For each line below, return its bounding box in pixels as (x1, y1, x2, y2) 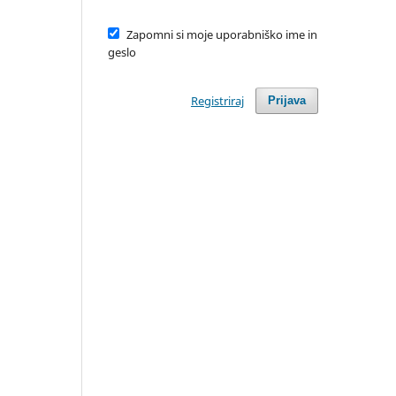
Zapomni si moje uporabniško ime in (126, 26, 317, 42)
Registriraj (190, 92, 244, 109)
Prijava (267, 93, 306, 107)
